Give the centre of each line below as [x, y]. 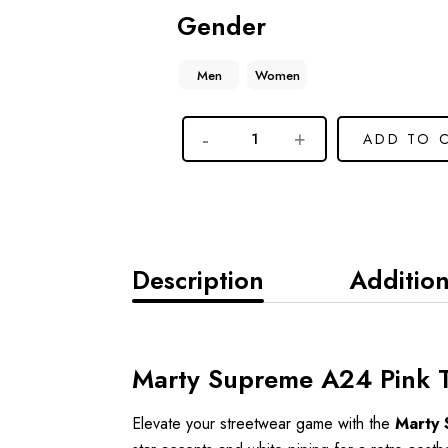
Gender [222, 26]
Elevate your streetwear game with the [263, 424]
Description [198, 280]
